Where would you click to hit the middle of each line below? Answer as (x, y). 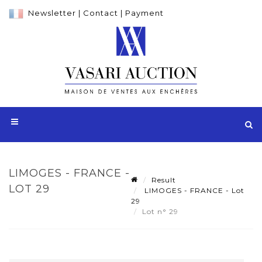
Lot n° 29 (161, 211)
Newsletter (52, 13)
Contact (101, 13)
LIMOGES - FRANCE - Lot (193, 190)
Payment (144, 13)
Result (164, 180)
